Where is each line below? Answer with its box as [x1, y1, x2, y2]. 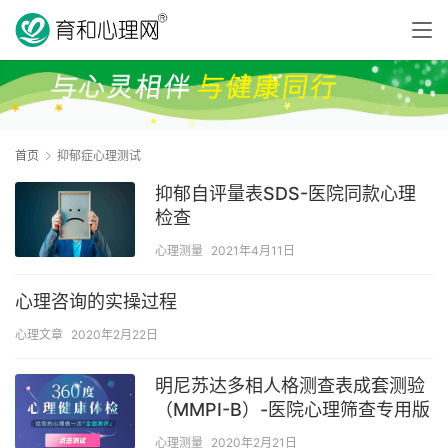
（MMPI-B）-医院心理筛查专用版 [155, 399, 430, 421]
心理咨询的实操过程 [15, 291, 177, 313]
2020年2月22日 [71, 327, 158, 343]
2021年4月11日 [211, 243, 295, 259]
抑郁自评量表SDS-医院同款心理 [155, 183, 416, 205]
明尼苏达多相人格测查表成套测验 [155, 375, 425, 397]
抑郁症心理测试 [57, 148, 141, 164]
